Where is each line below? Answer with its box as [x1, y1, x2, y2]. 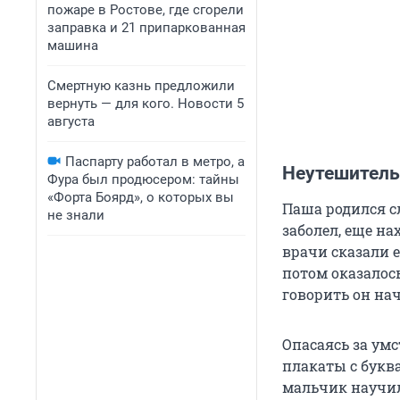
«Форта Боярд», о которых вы [47, 189, 234, 205]
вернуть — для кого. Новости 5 [47, 96, 244, 112]
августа [47, 113, 95, 129]
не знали [47, 207, 104, 223]
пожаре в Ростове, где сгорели [47, 2, 244, 18]
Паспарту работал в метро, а [65, 154, 245, 170]
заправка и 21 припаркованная [47, 20, 246, 36]
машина [47, 37, 98, 54]
